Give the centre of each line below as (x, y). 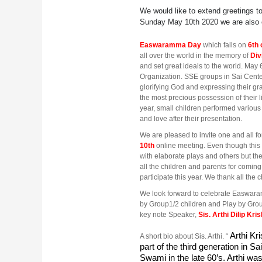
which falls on (225, 45)
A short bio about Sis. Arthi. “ (184, 236)
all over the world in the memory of (195, 55)
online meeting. (182, 145)
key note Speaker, (169, 214)
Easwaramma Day (170, 45)
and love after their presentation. (191, 118)
